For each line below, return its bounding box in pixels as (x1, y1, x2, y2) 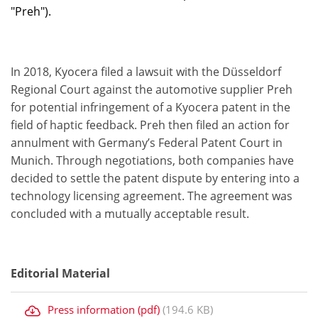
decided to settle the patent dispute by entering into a (11, 170, 300, 186)
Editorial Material (11, 265, 110, 281)
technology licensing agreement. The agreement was (11, 188, 292, 204)
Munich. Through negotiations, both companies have (11, 153, 294, 168)
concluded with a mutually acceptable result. (11, 206, 249, 221)
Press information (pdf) (48, 302, 160, 317)
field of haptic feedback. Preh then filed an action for (11, 117, 290, 133)
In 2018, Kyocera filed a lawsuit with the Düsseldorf (11, 64, 281, 79)
